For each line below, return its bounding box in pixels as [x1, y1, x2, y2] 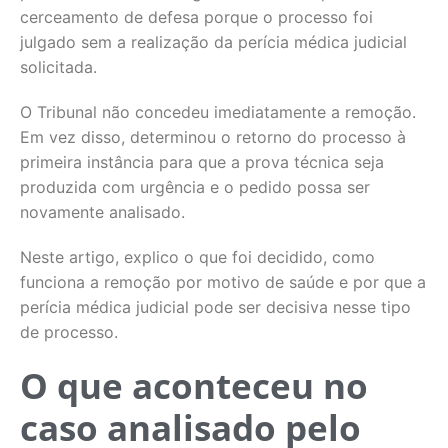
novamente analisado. [20, 202, 185, 222]
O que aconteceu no [20, 362, 368, 409]
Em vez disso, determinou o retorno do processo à [20, 127, 406, 147]
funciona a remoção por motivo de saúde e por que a [20, 272, 426, 292]
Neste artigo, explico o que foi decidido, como [20, 247, 375, 267]
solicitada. [20, 57, 97, 77]
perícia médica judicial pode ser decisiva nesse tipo [20, 297, 411, 317]
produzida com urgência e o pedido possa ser [20, 177, 370, 197]
